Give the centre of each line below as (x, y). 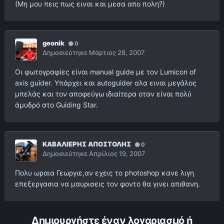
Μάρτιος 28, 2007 (117, 53)
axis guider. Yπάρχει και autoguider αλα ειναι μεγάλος (106, 83)
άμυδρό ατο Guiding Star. (56, 105)
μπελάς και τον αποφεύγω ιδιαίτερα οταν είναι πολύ (103, 94)
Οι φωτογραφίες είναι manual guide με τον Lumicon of (105, 72)
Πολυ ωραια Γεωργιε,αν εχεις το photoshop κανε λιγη (104, 173)
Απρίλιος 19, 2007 (117, 154)
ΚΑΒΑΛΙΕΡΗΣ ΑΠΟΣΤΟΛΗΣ (87, 144)
